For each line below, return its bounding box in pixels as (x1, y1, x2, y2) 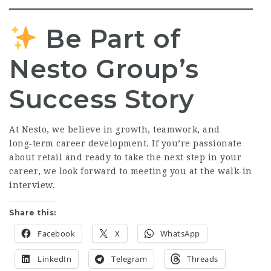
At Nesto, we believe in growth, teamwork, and (9, 124, 220, 134)
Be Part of (38, 22, 181, 54)
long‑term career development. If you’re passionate (9, 138, 241, 148)
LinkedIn (38, 253, 71, 264)
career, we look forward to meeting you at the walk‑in (9, 166, 252, 176)
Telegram (111, 253, 147, 264)
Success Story (9, 83, 194, 115)
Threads (187, 253, 218, 264)
